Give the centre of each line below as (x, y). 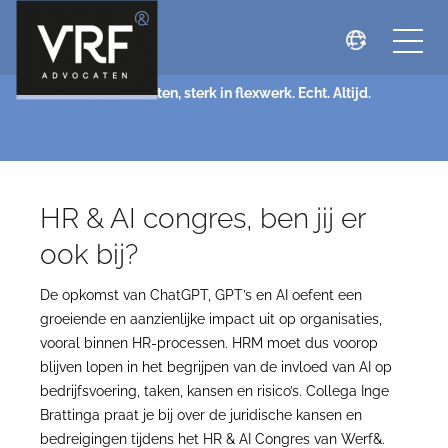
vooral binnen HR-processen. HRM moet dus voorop (209, 343)
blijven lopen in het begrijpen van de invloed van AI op (216, 367)
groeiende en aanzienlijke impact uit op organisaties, (211, 319)
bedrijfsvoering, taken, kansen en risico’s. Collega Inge (214, 391)
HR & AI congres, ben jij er (203, 218)
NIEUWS (224, 52)
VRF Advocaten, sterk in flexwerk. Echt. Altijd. (224, 93)
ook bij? (89, 254)
